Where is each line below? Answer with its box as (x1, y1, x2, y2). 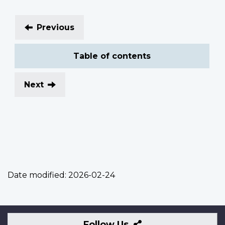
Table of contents (73, 51, 151, 61)
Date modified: (8, 170, 66, 180)
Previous (37, 23, 74, 33)
